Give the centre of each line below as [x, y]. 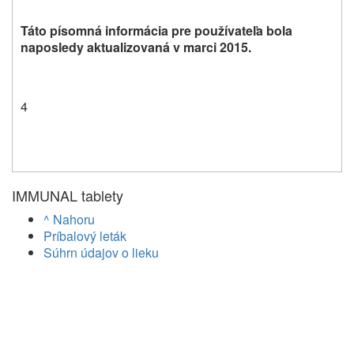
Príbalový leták [85, 235]
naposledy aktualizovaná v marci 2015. [136, 47]
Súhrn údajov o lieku [101, 252]
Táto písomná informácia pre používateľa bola [156, 30]
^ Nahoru [69, 219]
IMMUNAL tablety [68, 195]
